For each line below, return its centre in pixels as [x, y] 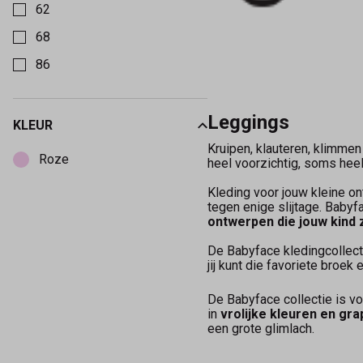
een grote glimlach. [261, 329]
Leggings [248, 123]
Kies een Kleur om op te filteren [102, 139]
